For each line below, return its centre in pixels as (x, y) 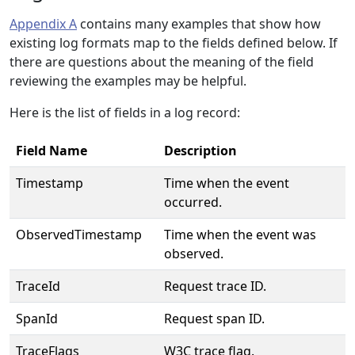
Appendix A (43, 24)
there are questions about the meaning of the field (162, 62)
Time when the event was (240, 235)
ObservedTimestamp (79, 235)
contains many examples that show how (199, 24)
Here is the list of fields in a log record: (125, 113)
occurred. (193, 202)
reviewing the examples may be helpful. (128, 81)
